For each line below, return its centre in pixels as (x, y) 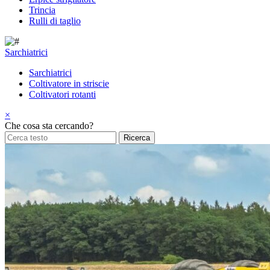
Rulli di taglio (55, 21)
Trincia (42, 10)
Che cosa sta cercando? (49, 126)
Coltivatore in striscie (69, 83)
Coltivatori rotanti (62, 94)
